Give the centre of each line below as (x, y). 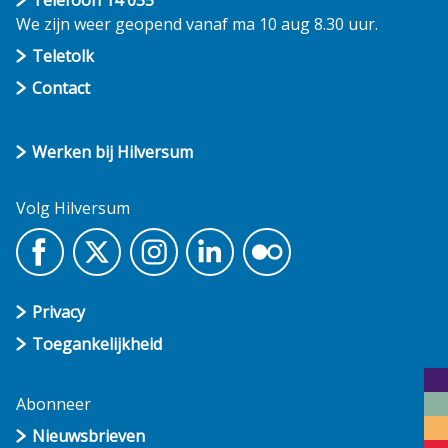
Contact (61, 88)
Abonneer (53, 404)
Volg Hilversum (73, 208)
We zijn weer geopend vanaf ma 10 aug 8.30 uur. (197, 24)
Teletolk (63, 56)
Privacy (58, 312)
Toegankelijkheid (97, 344)
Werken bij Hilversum (112, 152)
